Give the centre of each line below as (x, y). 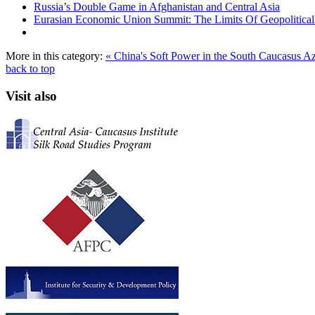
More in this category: (54, 56)
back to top (30, 69)
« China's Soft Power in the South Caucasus (204, 56)
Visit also (31, 96)
